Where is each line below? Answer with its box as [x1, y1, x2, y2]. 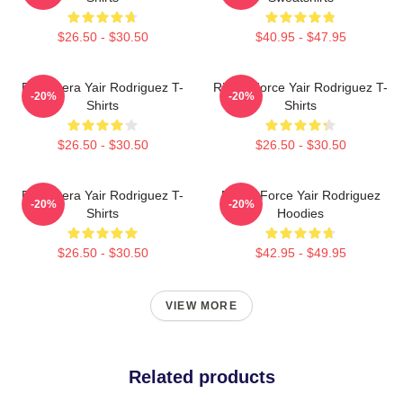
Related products [128, 367, 275, 388]
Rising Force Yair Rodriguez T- [213, 80, 388, 95]
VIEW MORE [166, 300, 237, 313]
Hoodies [277, 206, 324, 221]
